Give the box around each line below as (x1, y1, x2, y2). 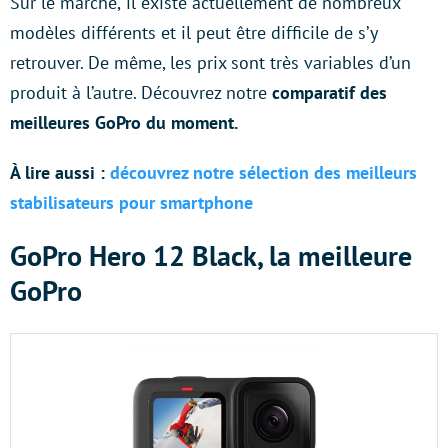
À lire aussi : (10, 161, 105, 184)
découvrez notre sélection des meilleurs (110, 161, 417, 184)
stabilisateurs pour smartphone (10, 191, 253, 214)
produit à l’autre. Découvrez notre (10, 81, 267, 104)
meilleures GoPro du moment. (10, 111, 242, 134)
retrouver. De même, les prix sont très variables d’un (10, 51, 411, 74)
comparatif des (267, 81, 387, 104)
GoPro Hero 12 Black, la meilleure (10, 237, 412, 274)
